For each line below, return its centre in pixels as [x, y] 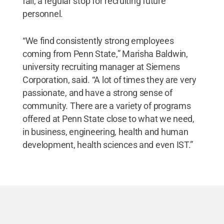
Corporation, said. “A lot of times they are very [109, 79]
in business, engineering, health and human [105, 131]
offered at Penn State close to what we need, [108, 118]
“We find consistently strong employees [98, 40]
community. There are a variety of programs [106, 105]
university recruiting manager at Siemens [101, 66]
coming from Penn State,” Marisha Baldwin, [105, 53]
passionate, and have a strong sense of [97, 92]
